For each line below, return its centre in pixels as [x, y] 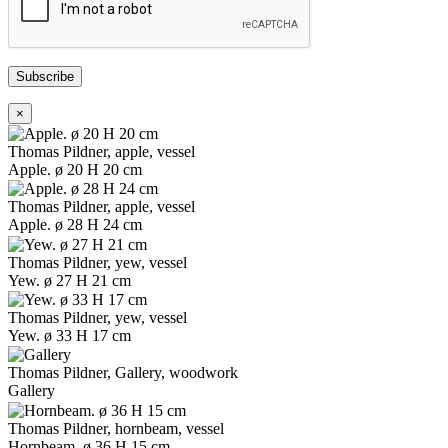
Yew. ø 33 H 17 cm [69, 335]
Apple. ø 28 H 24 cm [75, 225]
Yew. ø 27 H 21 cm [69, 280]
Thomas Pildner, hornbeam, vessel [116, 428]
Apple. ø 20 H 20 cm [75, 169]
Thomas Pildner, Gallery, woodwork [123, 373]
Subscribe [45, 76]
